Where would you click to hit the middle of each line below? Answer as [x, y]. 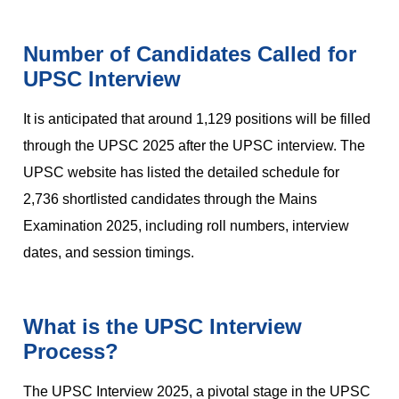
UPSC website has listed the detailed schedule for [181, 173]
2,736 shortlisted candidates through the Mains [170, 199]
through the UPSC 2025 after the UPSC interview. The [194, 146]
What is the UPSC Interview [163, 327]
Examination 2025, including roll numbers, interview [186, 226]
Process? [71, 352]
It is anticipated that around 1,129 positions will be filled [197, 119]
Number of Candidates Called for [190, 54]
